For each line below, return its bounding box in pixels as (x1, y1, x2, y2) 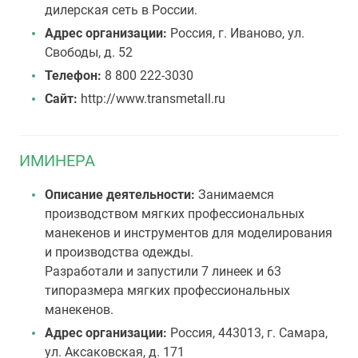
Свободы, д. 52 (45, 45, 133, 60)
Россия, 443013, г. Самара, (170, 325, 328, 340)
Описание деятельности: (45, 187, 195, 202)
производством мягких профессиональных (45, 206, 304, 221)
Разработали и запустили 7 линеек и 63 (45, 264, 281, 279)
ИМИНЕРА (19, 151, 95, 170)
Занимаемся (195, 187, 274, 202)
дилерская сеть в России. (45, 2, 197, 18)
